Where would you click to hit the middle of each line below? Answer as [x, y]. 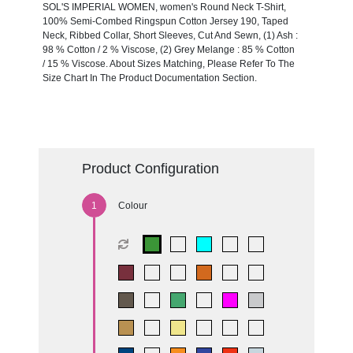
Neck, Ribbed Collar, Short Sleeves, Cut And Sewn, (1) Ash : [170, 35]
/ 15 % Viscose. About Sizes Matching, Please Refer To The [168, 63]
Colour [132, 205]
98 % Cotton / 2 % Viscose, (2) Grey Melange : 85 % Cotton [168, 49]
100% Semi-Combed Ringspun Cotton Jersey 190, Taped [165, 21]
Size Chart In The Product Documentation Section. [149, 78]
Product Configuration [150, 168]
